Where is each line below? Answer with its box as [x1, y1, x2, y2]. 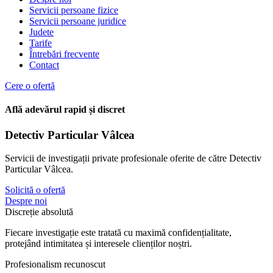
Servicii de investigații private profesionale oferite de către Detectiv [5, 153, 261, 164]
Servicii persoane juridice [29, 16, 126, 26]
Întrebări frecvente [29, 49, 99, 59]
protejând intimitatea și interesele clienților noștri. [5, 238, 192, 249]
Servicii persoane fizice [29, 5, 118, 15]
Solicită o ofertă [5, 185, 65, 196]
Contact [29, 60, 59, 70]
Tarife [29, 38, 52, 48]
